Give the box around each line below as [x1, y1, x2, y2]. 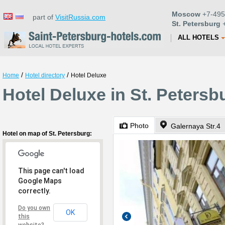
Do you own [18, 204, 50, 211]
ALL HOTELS [178, 34, 219, 41]
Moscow [172, 10, 200, 18]
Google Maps [18, 177, 62, 185]
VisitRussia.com [55, 13, 105, 21]
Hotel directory [25, 72, 65, 79]
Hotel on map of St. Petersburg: [3, 130, 92, 137]
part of [27, 13, 55, 21]
